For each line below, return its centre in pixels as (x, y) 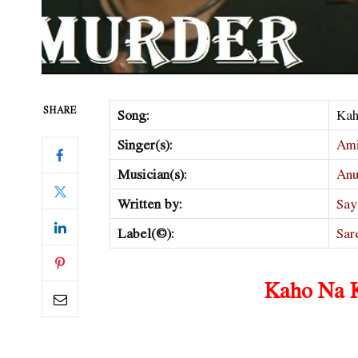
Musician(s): (152, 174)
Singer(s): (145, 145)
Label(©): (145, 233)
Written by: (149, 204)
